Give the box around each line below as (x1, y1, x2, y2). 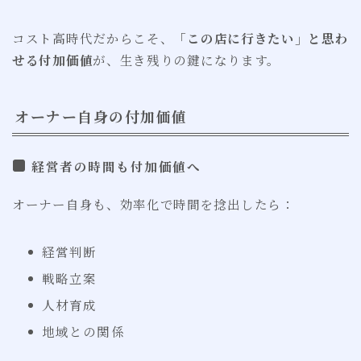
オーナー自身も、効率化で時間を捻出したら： (12, 195, 295, 214)
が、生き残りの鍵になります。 (93, 51, 281, 69)
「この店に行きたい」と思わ (173, 29, 349, 48)
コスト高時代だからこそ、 (12, 29, 174, 48)
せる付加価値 (12, 51, 93, 69)
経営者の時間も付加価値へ (31, 157, 201, 176)
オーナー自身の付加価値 (15, 106, 188, 127)
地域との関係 (41, 322, 125, 341)
